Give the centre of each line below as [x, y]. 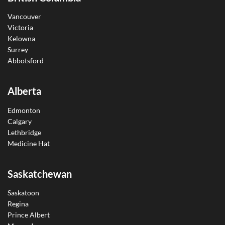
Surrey [18, 50]
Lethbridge [24, 132]
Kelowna [21, 39]
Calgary [20, 121]
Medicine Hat [29, 143]
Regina [18, 204]
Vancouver [24, 17]
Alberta [24, 91]
